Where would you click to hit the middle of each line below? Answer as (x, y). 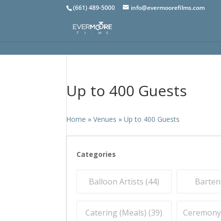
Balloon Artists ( (118, 182)
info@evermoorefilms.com (168, 8)
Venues (105, 119)
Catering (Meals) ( (118, 213)
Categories (96, 154)
